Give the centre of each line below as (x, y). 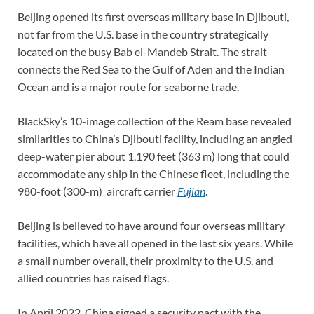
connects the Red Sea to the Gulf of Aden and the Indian (151, 69)
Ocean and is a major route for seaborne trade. (128, 87)
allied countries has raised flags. (93, 278)
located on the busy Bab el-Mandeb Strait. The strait (142, 52)
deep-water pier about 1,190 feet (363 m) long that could (153, 156)
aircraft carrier (142, 191)
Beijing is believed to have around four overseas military (151, 226)
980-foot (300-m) (61, 191)
